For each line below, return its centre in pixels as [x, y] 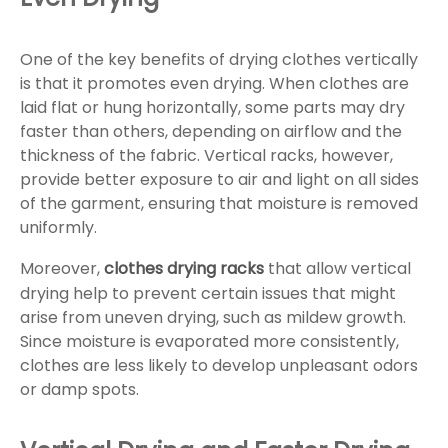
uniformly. [58, 228]
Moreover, [62, 269]
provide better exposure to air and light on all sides [219, 180]
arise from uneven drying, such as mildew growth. [213, 318]
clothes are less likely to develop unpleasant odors [219, 366]
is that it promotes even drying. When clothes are [214, 84]
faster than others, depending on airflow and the [211, 132]
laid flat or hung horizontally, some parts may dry [212, 108]
